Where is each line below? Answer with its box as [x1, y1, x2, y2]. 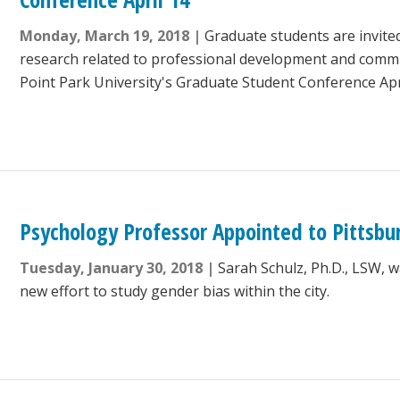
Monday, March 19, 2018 [20, 26, 190, 46]
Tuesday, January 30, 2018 [20, 258, 204, 279]
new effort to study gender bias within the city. [20, 281, 330, 302]
